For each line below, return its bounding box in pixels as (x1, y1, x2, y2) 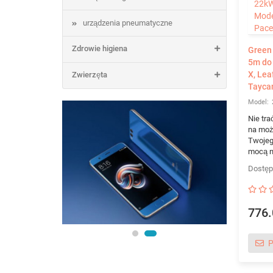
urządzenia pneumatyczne (83, 18, 172, 27)
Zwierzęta (72, 70, 107, 79)
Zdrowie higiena (72, 44, 127, 53)
